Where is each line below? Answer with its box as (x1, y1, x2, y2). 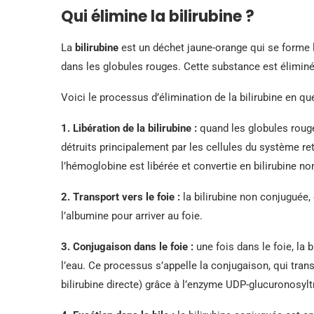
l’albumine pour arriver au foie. (61, 209, 203, 222)
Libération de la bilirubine (73, 121, 191, 135)
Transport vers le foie (73, 190, 175, 203)
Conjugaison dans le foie (73, 240, 188, 253)
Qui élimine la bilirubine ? (61, 5, 254, 27)
